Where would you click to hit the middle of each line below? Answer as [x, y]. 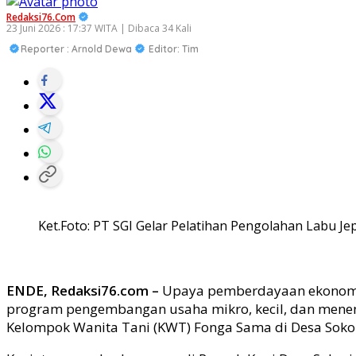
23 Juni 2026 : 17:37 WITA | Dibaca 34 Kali [99, 29]
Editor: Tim [172, 49]
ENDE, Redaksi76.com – [83, 291]
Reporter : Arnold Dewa [76, 49]
